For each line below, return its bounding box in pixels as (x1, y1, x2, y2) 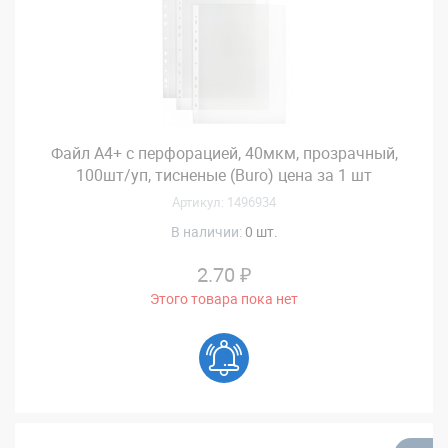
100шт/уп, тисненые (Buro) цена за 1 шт (76, 163, 372, 186)
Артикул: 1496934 (172, 192, 276, 211)
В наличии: (170, 221, 245, 241)
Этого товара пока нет (150, 288, 298, 308)
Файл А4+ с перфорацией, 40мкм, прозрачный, (50, 141, 398, 164)
